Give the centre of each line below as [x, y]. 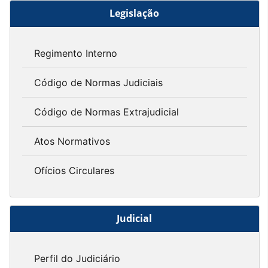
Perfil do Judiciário [77, 258]
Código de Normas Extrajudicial [106, 112]
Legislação [135, 13]
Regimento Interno [76, 54]
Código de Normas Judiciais [98, 83]
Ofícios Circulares [74, 171]
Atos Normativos [72, 141]
